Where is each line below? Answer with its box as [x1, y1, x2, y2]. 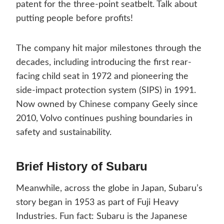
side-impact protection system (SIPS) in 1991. [16, 86, 196, 95]
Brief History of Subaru [16, 159, 147, 173]
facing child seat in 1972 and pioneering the [16, 72, 188, 81]
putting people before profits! [16, 14, 133, 23]
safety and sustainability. [16, 128, 111, 137]
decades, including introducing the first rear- [16, 58, 191, 67]
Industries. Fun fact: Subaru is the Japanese [16, 212, 187, 221]
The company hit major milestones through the [16, 44, 201, 53]
